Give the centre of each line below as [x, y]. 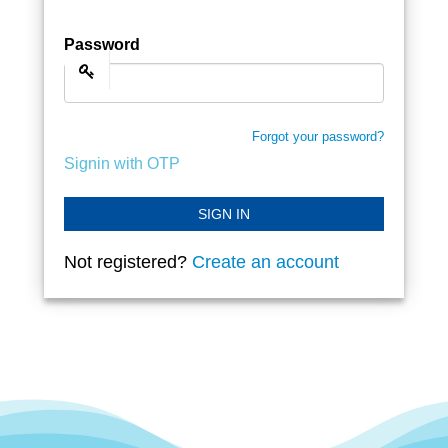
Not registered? [128, 262]
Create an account [265, 262]
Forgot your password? [318, 136]
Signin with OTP [122, 163]
